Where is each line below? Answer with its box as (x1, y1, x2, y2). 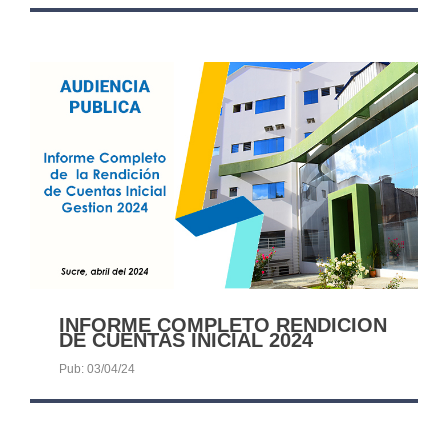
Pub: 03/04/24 (59, 361, 135, 376)
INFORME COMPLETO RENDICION (59, 313, 387, 336)
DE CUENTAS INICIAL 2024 (59, 328, 313, 351)
